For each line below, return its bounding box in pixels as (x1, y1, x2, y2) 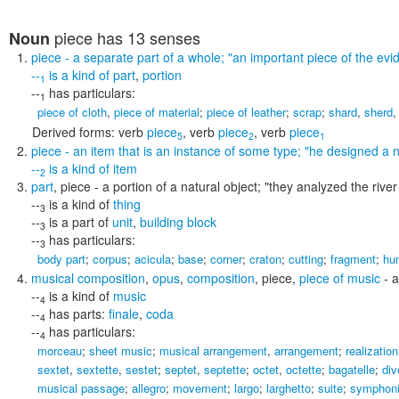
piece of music (299, 269, 380, 287)
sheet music (89, 342, 152, 359)
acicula (134, 250, 171, 267)
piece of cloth (37, 103, 107, 120)
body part (37, 250, 85, 267)
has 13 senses (93, 26, 200, 49)
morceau (37, 342, 82, 359)
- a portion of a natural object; (91, 177, 265, 195)
